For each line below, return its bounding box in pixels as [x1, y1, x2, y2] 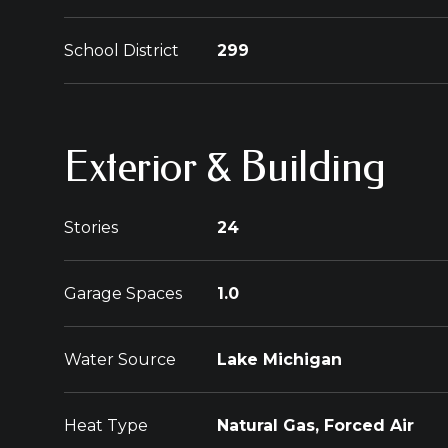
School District [64, 41, 179, 60]
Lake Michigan [217, 350, 342, 369]
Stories [64, 218, 118, 237]
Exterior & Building [64, 142, 387, 192]
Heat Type [64, 416, 148, 435]
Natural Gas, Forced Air [217, 416, 414, 435]
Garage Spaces [64, 284, 182, 303]
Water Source [64, 350, 176, 369]
